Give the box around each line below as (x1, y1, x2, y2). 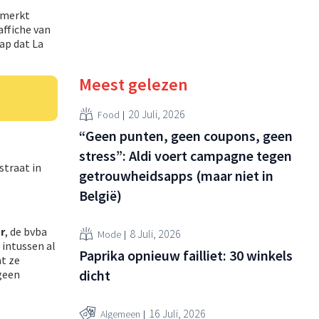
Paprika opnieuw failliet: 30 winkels (79, 246, 293, 265)
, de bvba (5, 224, 47, 239)
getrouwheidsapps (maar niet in (79, 167, 273, 185)
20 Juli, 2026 (128, 106, 185, 121)
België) (79, 187, 122, 205)
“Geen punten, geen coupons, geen (79, 127, 293, 145)
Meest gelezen (79, 73, 188, 96)
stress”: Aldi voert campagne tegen (79, 147, 292, 165)
